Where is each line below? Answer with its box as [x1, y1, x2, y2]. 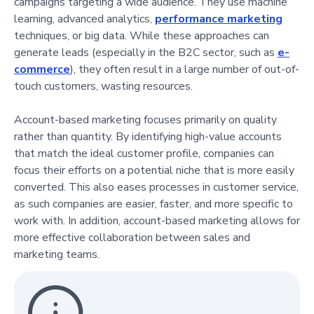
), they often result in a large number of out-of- [70, 61, 299, 77]
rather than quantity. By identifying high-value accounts [14, 128, 282, 144]
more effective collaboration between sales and [14, 229, 250, 245]
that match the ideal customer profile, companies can [14, 145, 274, 161]
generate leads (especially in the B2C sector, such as [14, 44, 278, 60]
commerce [14, 61, 70, 77]
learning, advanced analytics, [14, 11, 155, 27]
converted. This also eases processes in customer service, [14, 179, 299, 195]
